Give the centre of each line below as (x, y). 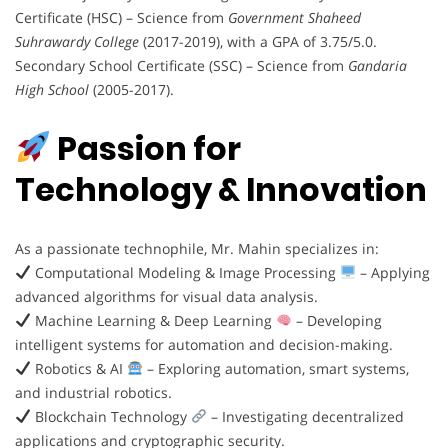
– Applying (392, 272)
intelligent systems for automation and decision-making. (204, 344)
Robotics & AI (78, 368)
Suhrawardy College (77, 41)
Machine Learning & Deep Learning (153, 320)
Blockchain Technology (110, 416)
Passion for (146, 149)
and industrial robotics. (93, 392)
